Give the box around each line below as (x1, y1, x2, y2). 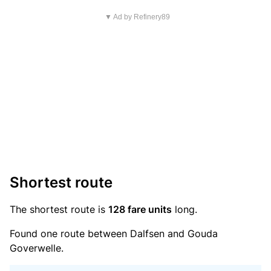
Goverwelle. (10, 242, 64, 254)
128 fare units (108, 203, 172, 215)
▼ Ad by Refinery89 (104, 13, 170, 21)
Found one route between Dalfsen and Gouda (10, 227, 218, 240)
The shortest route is (10, 203, 108, 215)
